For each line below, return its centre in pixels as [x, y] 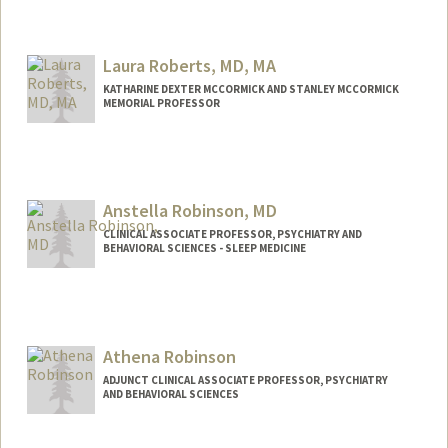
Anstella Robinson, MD [189, 211]
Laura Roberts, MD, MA [189, 65]
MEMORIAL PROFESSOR [161, 102]
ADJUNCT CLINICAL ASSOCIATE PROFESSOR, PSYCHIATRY [245, 380]
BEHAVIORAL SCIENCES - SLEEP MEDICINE [204, 248]
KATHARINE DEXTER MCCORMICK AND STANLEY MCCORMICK [250, 88]
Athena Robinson [169, 357]
